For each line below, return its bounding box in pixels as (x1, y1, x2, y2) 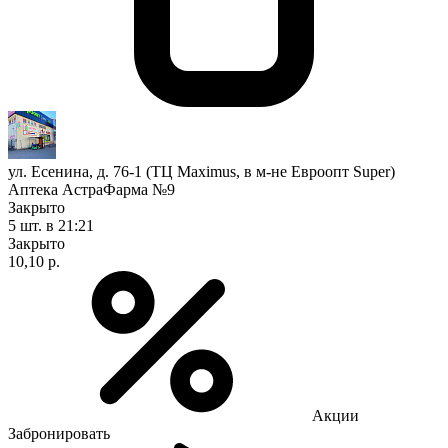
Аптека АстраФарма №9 (8, 180, 175, 198)
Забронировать (8, 424, 110, 442)
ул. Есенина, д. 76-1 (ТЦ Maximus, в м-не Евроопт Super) (8, 162, 395, 180)
